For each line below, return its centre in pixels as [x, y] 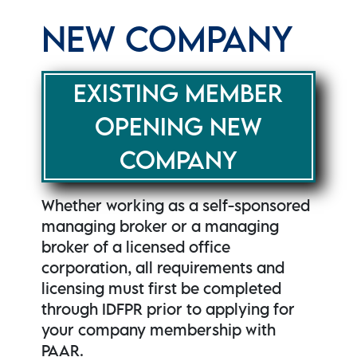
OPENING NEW [178, 127]
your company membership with [159, 330]
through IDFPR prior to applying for [169, 309]
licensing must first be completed [162, 288]
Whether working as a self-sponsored [176, 206]
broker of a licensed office [136, 247]
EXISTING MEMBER [178, 93]
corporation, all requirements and [163, 268]
